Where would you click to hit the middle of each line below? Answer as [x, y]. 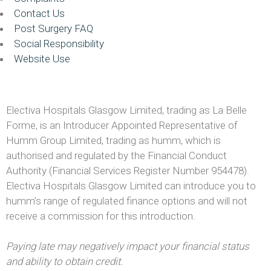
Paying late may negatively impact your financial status [128, 247]
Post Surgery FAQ [54, 28]
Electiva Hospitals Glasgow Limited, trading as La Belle [126, 110]
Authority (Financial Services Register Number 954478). [128, 171]
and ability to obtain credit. [64, 262]
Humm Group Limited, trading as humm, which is [113, 141]
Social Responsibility [59, 43]
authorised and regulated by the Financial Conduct [116, 156]
